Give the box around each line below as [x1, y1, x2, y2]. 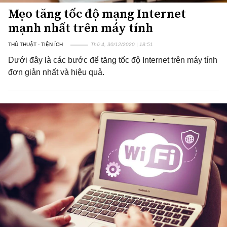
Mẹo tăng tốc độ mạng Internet [8, 5, 186, 22]
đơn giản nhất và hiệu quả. [8, 68, 104, 77]
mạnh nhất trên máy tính [8, 19, 153, 36]
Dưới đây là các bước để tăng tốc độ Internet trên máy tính [8, 56, 217, 64]
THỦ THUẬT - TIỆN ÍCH [8, 42, 63, 47]
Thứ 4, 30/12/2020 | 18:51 [91, 42, 153, 47]
